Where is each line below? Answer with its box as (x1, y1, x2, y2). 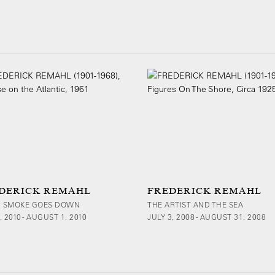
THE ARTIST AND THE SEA (147, 199, 243, 209)
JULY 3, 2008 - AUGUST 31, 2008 (147, 212, 266, 222)
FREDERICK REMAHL (147, 185, 261, 196)
